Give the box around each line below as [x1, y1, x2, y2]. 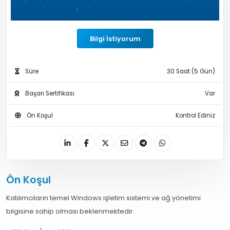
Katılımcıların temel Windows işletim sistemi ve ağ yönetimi [6, 193, 201, 203]
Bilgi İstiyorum [89, 34, 141, 43]
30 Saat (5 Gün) [167, 67, 215, 76]
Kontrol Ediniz [176, 111, 215, 120]
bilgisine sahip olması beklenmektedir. [6, 206, 135, 217]
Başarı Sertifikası [24, 89, 74, 98]
